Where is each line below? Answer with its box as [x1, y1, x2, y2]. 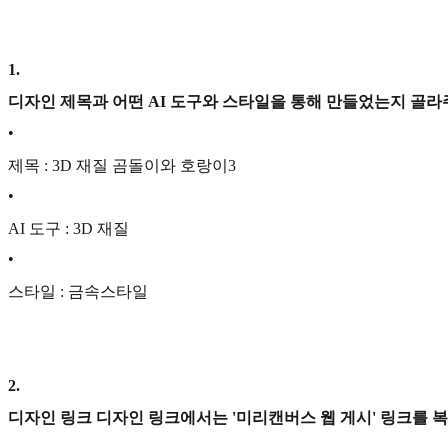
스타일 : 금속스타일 [8, 283, 148, 301]
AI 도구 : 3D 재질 [8, 219, 129, 237]
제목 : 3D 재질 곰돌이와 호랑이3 [8, 156, 236, 174]
